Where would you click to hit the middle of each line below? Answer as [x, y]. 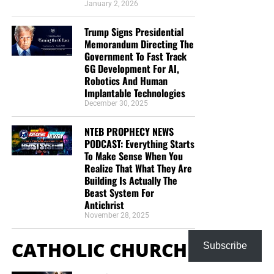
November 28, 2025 [117, 215]
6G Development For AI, [131, 68]
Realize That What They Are [138, 168]
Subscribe [225, 246]
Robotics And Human [126, 80]
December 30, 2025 [116, 103]
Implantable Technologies [135, 93]
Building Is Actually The [131, 180]
